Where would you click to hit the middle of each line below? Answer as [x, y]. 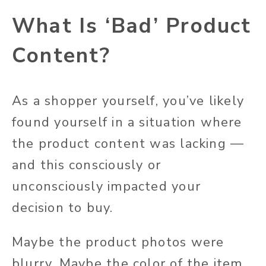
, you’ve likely [199, 101]
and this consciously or [87, 165]
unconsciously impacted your [106, 186]
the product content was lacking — [128, 143]
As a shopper [57, 101]
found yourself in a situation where [127, 122]
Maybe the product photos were [118, 242]
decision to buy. [63, 208]
